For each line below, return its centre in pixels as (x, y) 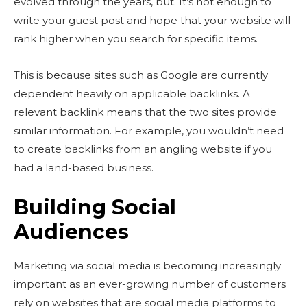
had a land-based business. (84, 168)
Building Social (95, 207)
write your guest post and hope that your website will (152, 20)
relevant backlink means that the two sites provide (145, 112)
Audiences (71, 232)
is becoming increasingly (216, 266)
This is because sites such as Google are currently (141, 75)
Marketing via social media (82, 266)
